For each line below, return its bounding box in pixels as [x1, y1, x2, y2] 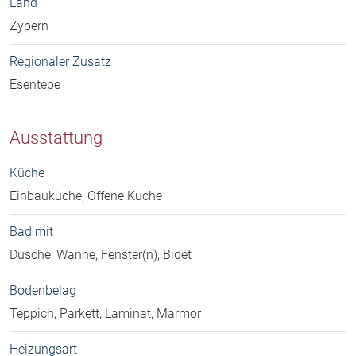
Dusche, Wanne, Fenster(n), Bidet [10, 247, 192, 263]
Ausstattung [10, 127, 103, 149]
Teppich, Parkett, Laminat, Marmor [10, 306, 201, 322]
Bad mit [10, 224, 53, 240]
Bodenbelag [10, 283, 76, 299]
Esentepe [10, 77, 60, 93]
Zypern [10, 18, 48, 34]
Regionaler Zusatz [10, 54, 111, 70]
